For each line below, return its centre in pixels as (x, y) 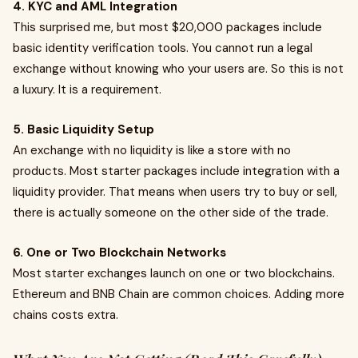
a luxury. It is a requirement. (87, 89)
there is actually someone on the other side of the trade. (171, 213)
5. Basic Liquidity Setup (84, 129)
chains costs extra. (66, 315)
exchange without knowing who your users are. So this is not (178, 69)
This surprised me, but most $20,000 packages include (167, 27)
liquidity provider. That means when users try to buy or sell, (175, 192)
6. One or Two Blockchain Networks (119, 253)
